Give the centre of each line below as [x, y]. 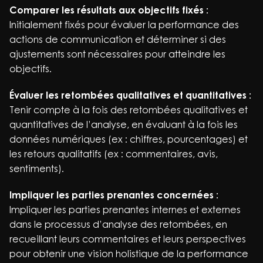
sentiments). [37, 168]
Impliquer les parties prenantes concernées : [114, 195]
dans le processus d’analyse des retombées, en [118, 224]
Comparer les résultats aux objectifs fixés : [109, 10]
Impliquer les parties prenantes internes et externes [125, 210]
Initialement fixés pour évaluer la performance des [124, 25]
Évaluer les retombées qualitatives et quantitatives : [130, 95]
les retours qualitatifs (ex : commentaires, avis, [114, 154]
